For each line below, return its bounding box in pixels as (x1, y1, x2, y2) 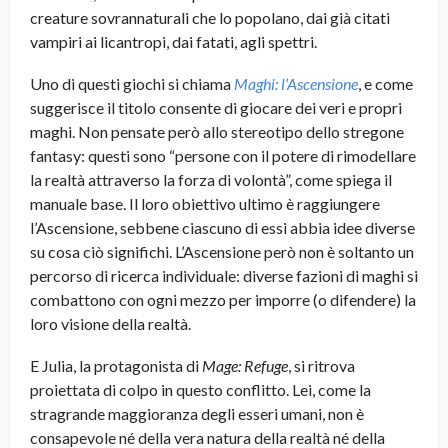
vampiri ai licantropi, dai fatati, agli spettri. (30, 32, 317, 52)
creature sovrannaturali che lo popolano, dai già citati (30, 8, 390, 28)
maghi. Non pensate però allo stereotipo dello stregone (30, 122, 404, 142)
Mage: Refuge (202, 356, 288, 376)
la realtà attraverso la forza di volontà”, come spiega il (30, 170, 392, 190)
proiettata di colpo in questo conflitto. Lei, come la (30, 380, 371, 400)
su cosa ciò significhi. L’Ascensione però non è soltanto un (30, 242, 414, 262)
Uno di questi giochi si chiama (30, 74, 234, 94)
